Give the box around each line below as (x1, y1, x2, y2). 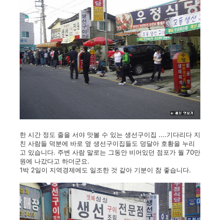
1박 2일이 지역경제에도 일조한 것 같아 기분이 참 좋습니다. (20, 166, 191, 174)
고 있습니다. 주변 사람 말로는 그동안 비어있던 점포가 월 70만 (20, 148, 200, 156)
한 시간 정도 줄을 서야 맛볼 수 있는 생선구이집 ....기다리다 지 (20, 131, 200, 138)
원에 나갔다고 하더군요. (20, 157, 89, 165)
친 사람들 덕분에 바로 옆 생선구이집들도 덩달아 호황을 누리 (20, 139, 195, 147)
